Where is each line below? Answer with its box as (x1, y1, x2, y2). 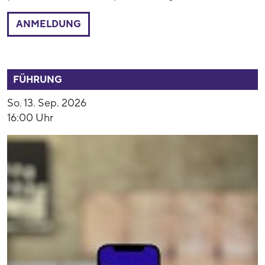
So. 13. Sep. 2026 (7, 96, 86, 111)
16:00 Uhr (7, 111, 53, 125)
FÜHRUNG (13, 74, 62, 86)
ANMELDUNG (16, 18, 81, 31)
